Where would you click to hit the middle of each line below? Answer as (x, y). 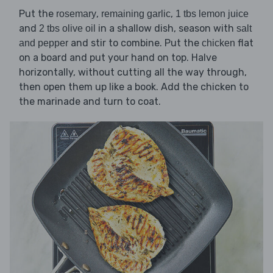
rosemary (76, 13)
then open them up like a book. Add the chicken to (134, 87)
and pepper (44, 43)
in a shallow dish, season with (166, 28)
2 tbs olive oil (67, 28)
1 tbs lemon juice (212, 13)
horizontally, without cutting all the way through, (133, 72)
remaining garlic (136, 13)
